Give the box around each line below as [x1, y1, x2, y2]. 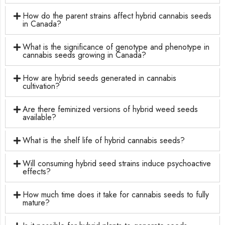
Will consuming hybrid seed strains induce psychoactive [23, 157, 211, 169]
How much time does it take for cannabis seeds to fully [23, 188, 209, 200]
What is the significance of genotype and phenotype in [23, 41, 210, 53]
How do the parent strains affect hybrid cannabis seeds [23, 10, 212, 22]
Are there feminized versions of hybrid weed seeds [23, 103, 198, 115]
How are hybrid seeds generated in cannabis [23, 72, 177, 84]
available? [23, 111, 57, 123]
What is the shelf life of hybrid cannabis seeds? [23, 134, 185, 146]
